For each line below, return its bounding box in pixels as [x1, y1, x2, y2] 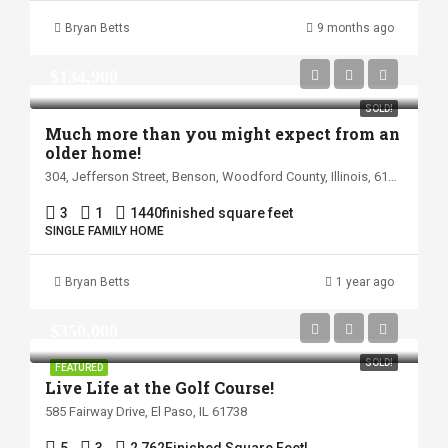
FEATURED [55, 362, 103, 373]
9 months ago [317, 21, 394, 35]
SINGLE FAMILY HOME [45, 224, 164, 238]
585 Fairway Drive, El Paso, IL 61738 [45, 404, 247, 419]
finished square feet [162, 205, 293, 221]
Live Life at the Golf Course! [45, 377, 274, 398]
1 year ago [336, 275, 394, 289]
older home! [45, 142, 141, 163]
